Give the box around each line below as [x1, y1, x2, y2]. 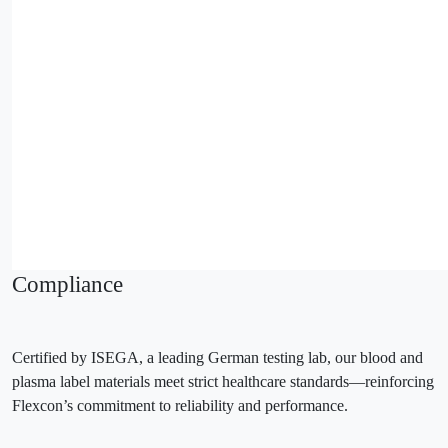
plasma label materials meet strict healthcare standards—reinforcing [12, 372, 434, 390]
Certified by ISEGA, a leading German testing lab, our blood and [12, 348, 423, 366]
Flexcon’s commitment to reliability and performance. [12, 396, 352, 414]
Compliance [12, 270, 123, 297]
